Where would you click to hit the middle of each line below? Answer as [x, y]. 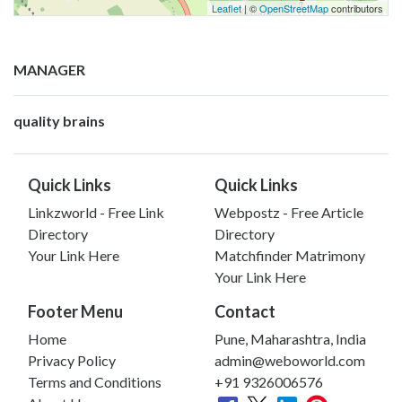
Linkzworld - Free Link [96, 212]
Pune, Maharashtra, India [290, 338]
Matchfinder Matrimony [290, 255]
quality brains [59, 120]
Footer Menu [75, 311]
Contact [245, 311]
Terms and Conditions [95, 381]
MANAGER [49, 69]
